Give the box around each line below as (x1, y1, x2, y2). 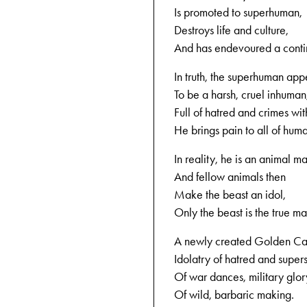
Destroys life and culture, (174, 23, 288, 38)
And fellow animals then (174, 169, 286, 184)
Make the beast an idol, (174, 187, 286, 202)
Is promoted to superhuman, (174, 5, 302, 20)
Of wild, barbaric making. (174, 287, 294, 302)
